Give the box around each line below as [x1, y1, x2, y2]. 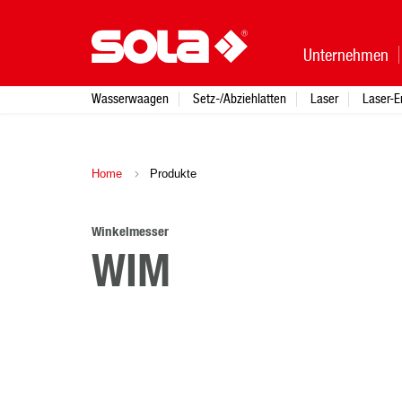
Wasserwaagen [92, 91, 169, 106]
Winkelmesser [92, 225, 169, 239]
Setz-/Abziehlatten [193, 91, 286, 106]
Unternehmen [303, 45, 389, 65]
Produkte [146, 167, 197, 180]
